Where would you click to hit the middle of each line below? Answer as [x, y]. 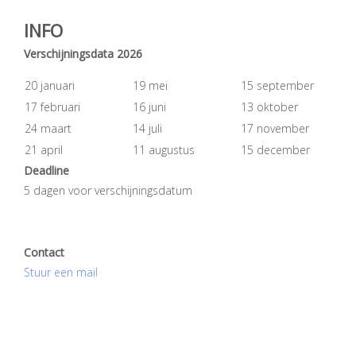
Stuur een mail [61, 272]
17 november [275, 128]
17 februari [52, 106]
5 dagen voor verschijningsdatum [108, 190]
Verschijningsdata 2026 [83, 53]
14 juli [147, 128]
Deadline [46, 170]
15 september [277, 85]
